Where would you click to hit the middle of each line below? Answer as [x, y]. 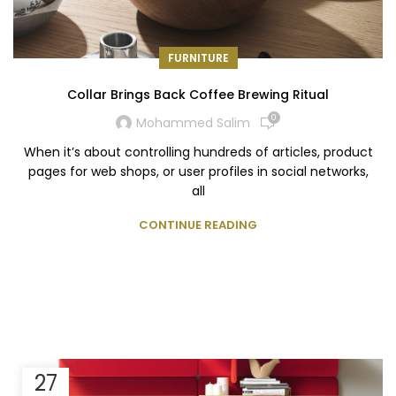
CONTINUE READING [198, 225]
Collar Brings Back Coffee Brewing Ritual [198, 94]
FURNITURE [198, 57]
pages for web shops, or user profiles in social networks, [198, 171]
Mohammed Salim [193, 123]
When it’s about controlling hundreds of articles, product [198, 152]
